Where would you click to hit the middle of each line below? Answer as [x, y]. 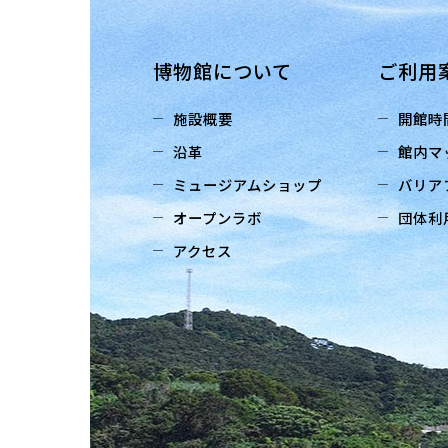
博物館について [222, 70]
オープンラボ [217, 217]
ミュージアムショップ [247, 184]
